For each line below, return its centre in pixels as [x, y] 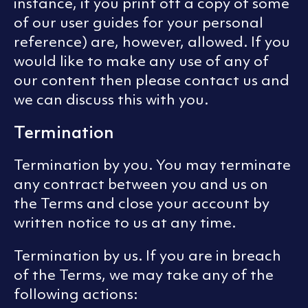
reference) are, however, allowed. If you [152, 42]
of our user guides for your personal [139, 23]
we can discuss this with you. [111, 100]
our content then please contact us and [152, 80]
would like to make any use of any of [141, 61]
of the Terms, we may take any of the [144, 275]
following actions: [76, 294]
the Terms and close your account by [142, 203]
